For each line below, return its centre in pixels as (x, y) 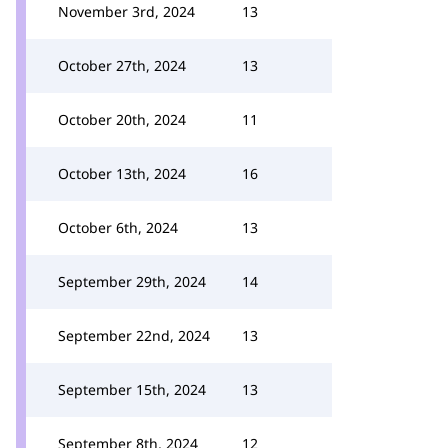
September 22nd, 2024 (134, 335)
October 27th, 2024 (122, 65)
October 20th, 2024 (122, 119)
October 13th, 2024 (122, 173)
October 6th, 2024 (118, 227)
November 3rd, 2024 (126, 11)
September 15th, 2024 (132, 389)
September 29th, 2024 (132, 281)
